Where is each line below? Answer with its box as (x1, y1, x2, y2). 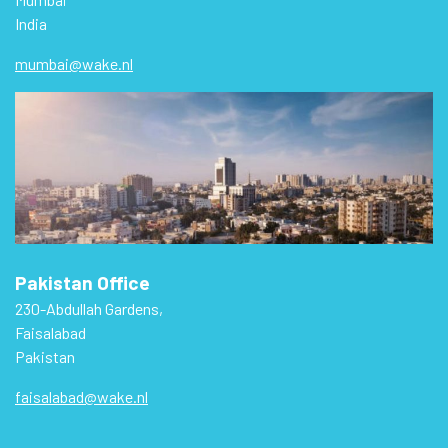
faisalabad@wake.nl (15, 386, 148, 406)
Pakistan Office (15, 270, 150, 294)
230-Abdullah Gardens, (15, 298, 163, 318)
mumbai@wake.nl (15, 53, 133, 73)
